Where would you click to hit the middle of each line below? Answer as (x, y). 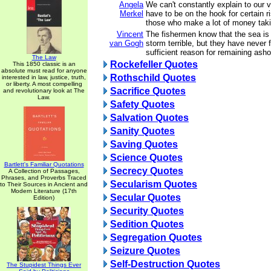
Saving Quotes (144, 144)
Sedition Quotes (147, 224)
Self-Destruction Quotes (165, 264)
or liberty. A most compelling (44, 84)
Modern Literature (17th (44, 191)
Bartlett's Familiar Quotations (44, 164)
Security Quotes (147, 211)
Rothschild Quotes (153, 78)
